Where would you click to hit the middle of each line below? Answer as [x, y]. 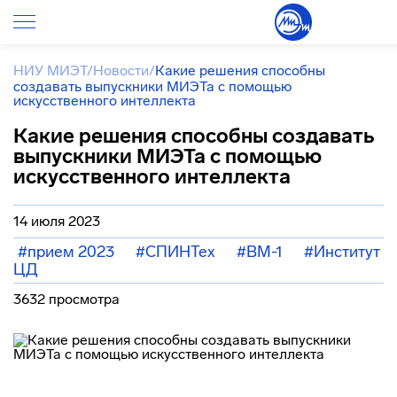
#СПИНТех [175, 252]
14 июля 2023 [57, 221]
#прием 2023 [66, 252]
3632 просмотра [66, 299]
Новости [121, 70]
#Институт [342, 252]
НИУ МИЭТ [50, 70]
